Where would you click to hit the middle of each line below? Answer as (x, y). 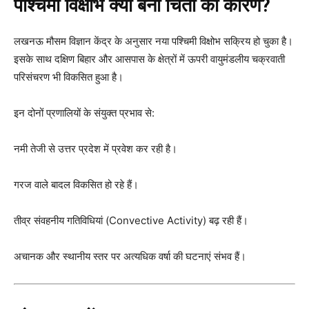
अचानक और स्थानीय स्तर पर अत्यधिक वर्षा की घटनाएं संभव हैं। (130, 256)
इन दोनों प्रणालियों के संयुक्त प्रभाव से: (84, 112)
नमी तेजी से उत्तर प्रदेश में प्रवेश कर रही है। (96, 148)
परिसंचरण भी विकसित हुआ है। (69, 77)
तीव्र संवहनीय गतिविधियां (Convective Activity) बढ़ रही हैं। (131, 220)
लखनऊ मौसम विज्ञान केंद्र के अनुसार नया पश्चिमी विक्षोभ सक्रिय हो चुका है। (153, 41)
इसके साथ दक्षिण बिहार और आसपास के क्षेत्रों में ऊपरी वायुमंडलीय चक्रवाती (149, 59)
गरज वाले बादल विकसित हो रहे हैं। (76, 184)
